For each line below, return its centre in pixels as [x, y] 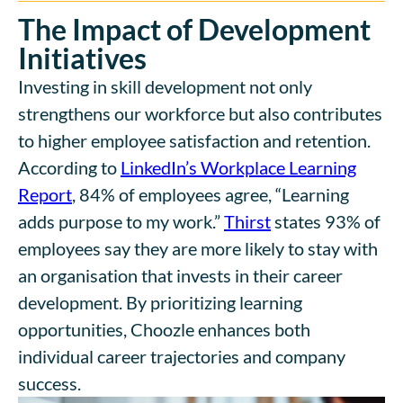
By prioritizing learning [214, 303]
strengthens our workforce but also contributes [200, 114]
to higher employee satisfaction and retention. [194, 141]
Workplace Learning [278, 168]
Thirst [247, 222]
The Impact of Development [194, 30]
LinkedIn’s [161, 168]
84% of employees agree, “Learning [214, 195]
